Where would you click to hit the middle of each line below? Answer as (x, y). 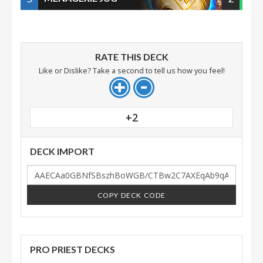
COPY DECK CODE (131, 195)
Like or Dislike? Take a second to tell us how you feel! (131, 70)
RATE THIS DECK (131, 57)
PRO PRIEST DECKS (73, 249)
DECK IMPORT (62, 151)
